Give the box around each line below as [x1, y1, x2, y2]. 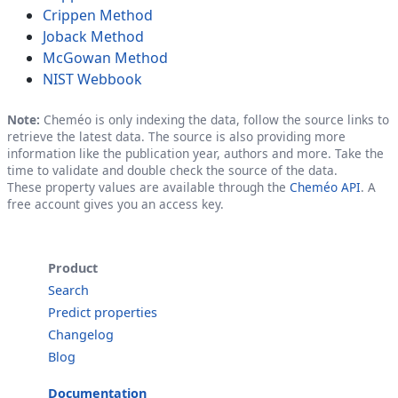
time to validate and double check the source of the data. [7, 161, 338, 179]
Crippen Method [43, 4, 153, 25]
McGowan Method [43, 47, 168, 68]
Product [47, 259, 98, 276]
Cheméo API [290, 178, 361, 195]
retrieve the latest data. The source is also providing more [7, 127, 346, 145]
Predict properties [47, 303, 157, 321]
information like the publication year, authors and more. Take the [7, 144, 384, 162]
